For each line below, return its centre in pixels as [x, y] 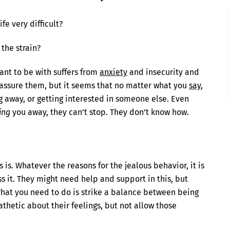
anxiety [113, 72]
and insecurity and [163, 72]
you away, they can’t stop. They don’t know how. [100, 112]
